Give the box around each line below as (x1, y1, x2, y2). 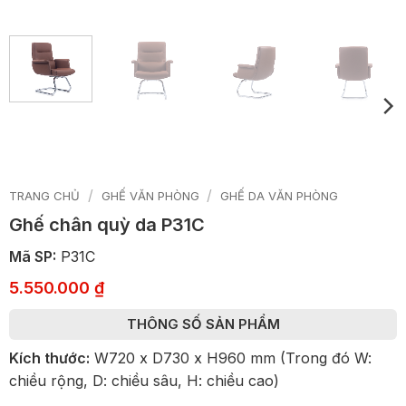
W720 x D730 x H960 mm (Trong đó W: (90, 348, 372, 367)
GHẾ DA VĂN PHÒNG (220, 188, 339, 203)
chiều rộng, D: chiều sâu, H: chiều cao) (9, 371, 279, 390)
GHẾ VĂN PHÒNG (101, 188, 199, 203)
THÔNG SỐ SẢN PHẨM (126, 315, 280, 333)
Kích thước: (9, 348, 90, 367)
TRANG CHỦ (9, 188, 80, 203)
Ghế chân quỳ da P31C (9, 213, 205, 236)
